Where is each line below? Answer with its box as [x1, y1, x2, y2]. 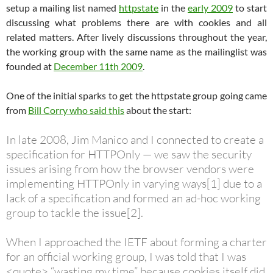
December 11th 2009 [54, 60, 143, 72]
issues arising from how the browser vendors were [6, 161, 254, 176]
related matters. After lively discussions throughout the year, [6, 30, 267, 43]
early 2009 [188, 1, 233, 13]
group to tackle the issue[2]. [6, 205, 143, 220]
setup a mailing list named [6, 1, 119, 13]
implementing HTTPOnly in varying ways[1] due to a [6, 175, 262, 191]
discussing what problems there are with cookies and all [6, 16, 267, 28]
